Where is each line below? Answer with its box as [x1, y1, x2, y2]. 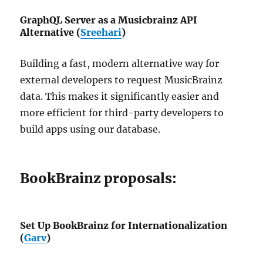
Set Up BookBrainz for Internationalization [20, 220, 228, 232]
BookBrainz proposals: [20, 170, 177, 187]
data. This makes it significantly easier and [20, 90, 220, 103]
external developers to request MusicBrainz [20, 74, 223, 86]
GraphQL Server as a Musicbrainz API [20, 14, 198, 26]
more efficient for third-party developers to [20, 107, 224, 119]
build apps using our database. [20, 123, 161, 136]
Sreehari [80, 26, 122, 39]
